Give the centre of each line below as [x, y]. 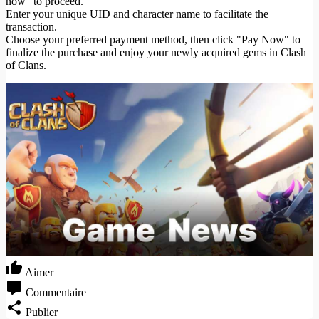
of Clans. [26, 65]
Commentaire [56, 293]
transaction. [31, 26]
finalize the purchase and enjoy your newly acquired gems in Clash [156, 52]
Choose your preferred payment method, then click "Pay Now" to [153, 39]
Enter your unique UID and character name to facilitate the [137, 14]
